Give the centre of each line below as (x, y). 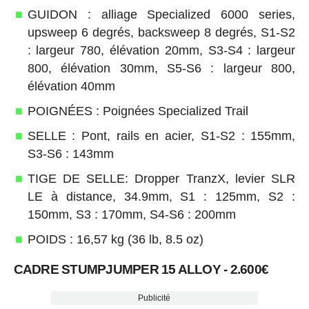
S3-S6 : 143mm (70, 154)
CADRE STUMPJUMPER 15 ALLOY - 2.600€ (141, 270)
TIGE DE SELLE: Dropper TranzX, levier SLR (161, 179)
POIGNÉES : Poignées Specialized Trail (138, 111)
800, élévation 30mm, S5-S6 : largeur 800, (161, 69)
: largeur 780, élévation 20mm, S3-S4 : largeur (161, 51)
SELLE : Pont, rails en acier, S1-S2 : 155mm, (161, 136)
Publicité (154, 298)
